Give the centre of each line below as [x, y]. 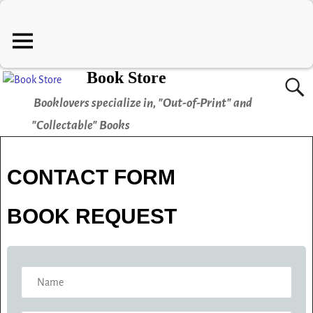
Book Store [127, 78]
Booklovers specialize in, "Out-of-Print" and [143, 103]
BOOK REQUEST [92, 217]
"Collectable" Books [80, 126]
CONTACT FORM [91, 177]
